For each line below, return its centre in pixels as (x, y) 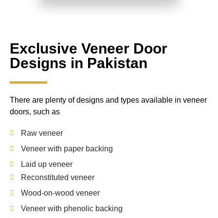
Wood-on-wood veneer (60, 193)
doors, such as (35, 112)
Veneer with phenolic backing (72, 209)
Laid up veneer (46, 164)
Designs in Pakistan (79, 63)
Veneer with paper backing (67, 149)
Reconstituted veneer (57, 178)
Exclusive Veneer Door (89, 49)
